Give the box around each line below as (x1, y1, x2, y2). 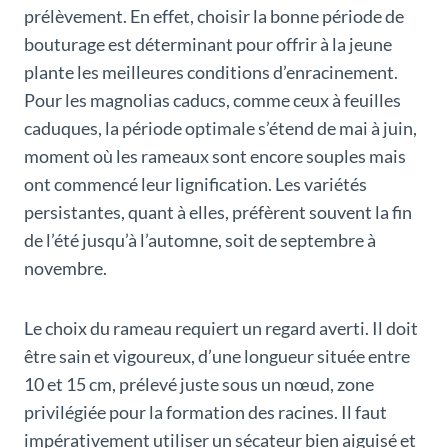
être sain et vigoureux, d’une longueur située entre (24, 345, 410, 368)
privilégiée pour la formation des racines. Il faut (24, 401, 387, 424)
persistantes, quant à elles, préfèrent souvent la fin (24, 201, 412, 224)
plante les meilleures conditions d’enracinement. (24, 61, 398, 84)
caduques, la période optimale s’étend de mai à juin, (24, 117, 417, 140)
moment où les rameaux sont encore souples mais (24, 145, 406, 168)
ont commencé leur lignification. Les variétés (24, 173, 367, 196)
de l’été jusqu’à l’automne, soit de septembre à (24, 229, 376, 252)
